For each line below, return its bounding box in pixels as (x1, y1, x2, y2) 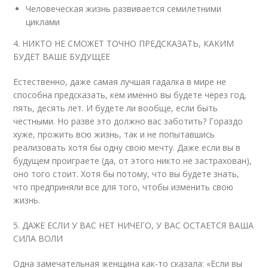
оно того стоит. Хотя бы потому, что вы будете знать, (13, 168, 240, 179)
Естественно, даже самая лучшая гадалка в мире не (13, 76, 227, 87)
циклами (26, 16, 60, 28)
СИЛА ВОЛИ (13, 233, 63, 244)
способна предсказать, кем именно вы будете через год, (13, 89, 247, 100)
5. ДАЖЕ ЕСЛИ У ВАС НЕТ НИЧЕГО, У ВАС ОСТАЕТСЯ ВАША (13, 220, 254, 231)
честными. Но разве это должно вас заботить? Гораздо (13, 115, 243, 127)
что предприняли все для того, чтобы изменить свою (13, 181, 234, 193)
